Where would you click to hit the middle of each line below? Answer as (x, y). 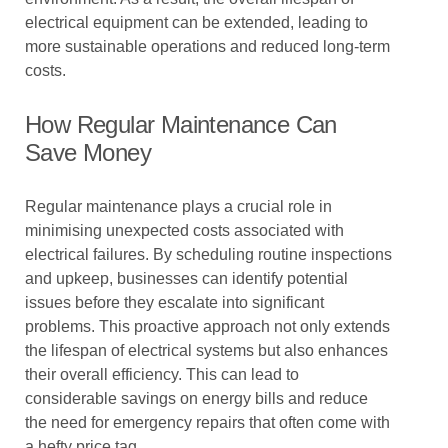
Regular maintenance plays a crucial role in (178, 206)
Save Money (88, 152)
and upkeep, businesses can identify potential (186, 278)
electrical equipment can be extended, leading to (196, 22)
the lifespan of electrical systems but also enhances (206, 350)
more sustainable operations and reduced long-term (207, 46)
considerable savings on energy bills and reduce (196, 398)
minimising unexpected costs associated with (184, 230)
